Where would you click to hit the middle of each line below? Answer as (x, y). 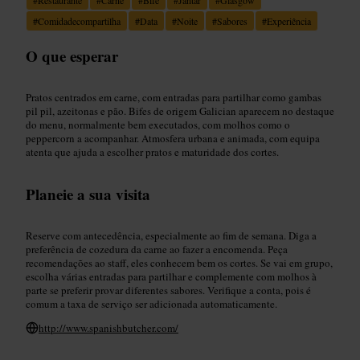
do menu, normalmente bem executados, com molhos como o (158, 124)
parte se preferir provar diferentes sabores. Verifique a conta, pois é (168, 290)
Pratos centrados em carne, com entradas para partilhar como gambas (174, 97)
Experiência (289, 20)
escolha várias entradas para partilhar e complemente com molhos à (171, 276)
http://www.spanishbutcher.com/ (108, 327)
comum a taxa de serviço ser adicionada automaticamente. (151, 303)
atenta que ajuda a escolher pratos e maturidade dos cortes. (152, 151)
